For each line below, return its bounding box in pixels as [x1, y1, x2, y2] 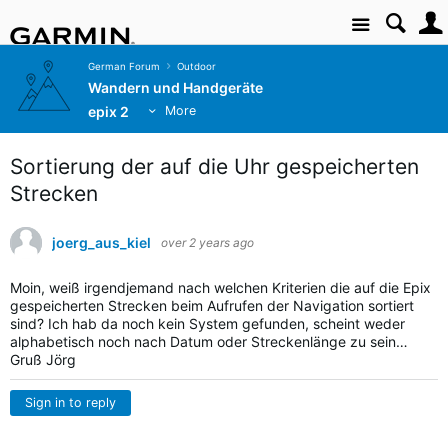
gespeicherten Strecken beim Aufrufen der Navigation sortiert [10, 297, 414, 314]
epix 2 [88, 103, 129, 121]
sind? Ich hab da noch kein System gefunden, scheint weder [10, 315, 405, 332]
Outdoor [176, 61, 216, 73]
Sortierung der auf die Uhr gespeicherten [10, 154, 419, 179]
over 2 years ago [161, 235, 254, 250]
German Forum [88, 61, 160, 73]
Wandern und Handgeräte [88, 79, 263, 97]
